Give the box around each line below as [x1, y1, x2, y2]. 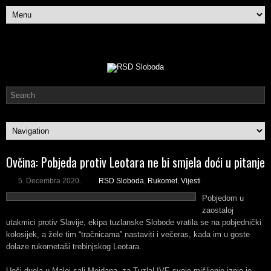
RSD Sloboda [99, 177, 144, 185]
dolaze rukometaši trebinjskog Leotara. [6, 242, 142, 251]
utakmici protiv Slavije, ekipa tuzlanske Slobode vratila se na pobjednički [6, 218, 261, 227]
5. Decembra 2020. [18, 177, 81, 185]
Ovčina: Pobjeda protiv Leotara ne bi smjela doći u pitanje [6, 153, 265, 171]
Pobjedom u [202, 194, 244, 203]
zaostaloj [202, 206, 233, 215]
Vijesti [181, 177, 201, 185]
